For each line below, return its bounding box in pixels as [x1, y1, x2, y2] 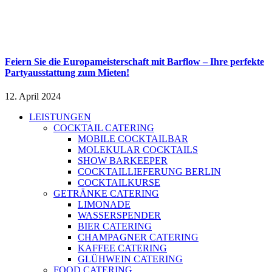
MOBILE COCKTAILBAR [78, 134, 188, 144]
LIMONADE [78, 199, 131, 210]
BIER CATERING [78, 221, 152, 232]
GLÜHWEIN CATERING [78, 254, 183, 265]
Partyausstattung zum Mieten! [5, 67, 129, 78]
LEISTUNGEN [29, 112, 91, 123]
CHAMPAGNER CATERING [78, 232, 199, 243]
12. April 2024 [5, 91, 61, 102]
